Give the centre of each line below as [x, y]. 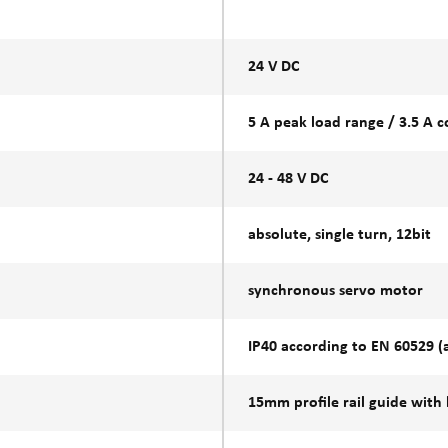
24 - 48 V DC [288, 178]
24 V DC [273, 66]
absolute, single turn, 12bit [339, 234]
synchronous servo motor [335, 290]
